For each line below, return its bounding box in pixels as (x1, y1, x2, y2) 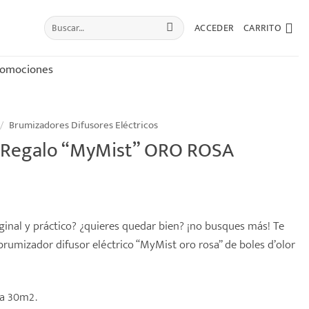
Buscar (43, 14, 68, 30)
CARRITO (243, 19, 281, 36)
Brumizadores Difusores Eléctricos (8, 117, 158, 134)
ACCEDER (195, 19, 235, 36)
